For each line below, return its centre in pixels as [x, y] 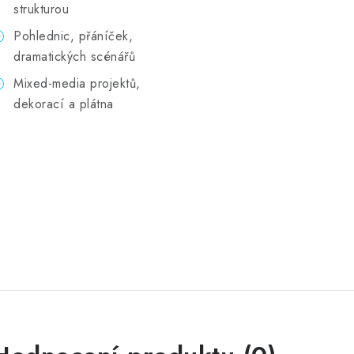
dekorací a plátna [64, 104]
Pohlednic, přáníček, [73, 36]
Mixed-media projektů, [77, 83]
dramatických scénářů [74, 56]
